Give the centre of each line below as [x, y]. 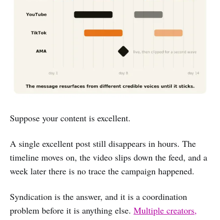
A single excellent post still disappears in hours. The [103, 144]
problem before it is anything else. [72, 210]
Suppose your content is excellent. [70, 118]
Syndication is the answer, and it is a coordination [98, 197]
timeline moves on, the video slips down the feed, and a [109, 157]
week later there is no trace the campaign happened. [102, 171]
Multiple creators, [165, 210]
